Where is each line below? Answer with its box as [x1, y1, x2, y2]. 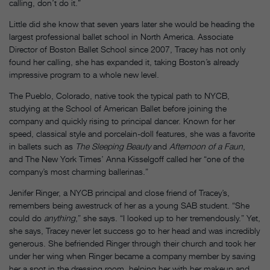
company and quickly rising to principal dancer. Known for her [9, 116, 235, 127]
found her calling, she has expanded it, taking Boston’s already [9, 57, 239, 67]
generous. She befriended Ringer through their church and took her [9, 238, 256, 249]
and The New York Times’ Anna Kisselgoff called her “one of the [9, 154, 244, 165]
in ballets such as [9, 141, 75, 152]
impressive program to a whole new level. [9, 69, 159, 80]
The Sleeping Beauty [75, 141, 151, 152]
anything [44, 213, 75, 224]
